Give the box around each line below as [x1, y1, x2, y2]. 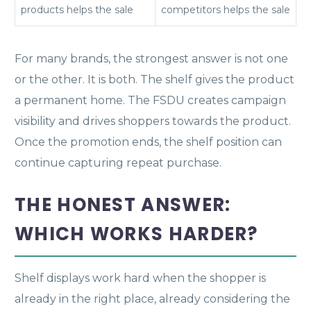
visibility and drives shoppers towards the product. [15, 114, 291, 128]
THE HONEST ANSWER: [15, 192, 231, 217]
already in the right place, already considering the [15, 292, 290, 305]
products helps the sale [21, 3, 133, 16]
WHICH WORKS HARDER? [15, 221, 258, 246]
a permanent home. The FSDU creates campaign [15, 93, 286, 107]
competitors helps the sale [161, 3, 290, 16]
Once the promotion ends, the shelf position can [15, 135, 282, 149]
